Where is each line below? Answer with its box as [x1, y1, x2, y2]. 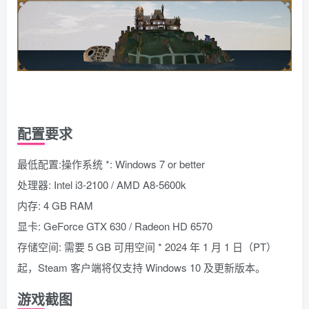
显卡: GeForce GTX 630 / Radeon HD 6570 [17, 218, 212, 233]
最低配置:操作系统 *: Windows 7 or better [17, 156, 205, 171]
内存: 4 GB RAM [17, 197, 93, 212]
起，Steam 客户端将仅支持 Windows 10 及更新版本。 [17, 259, 266, 275]
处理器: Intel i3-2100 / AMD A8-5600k [17, 177, 186, 192]
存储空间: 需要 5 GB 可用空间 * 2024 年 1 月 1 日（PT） [17, 239, 277, 254]
